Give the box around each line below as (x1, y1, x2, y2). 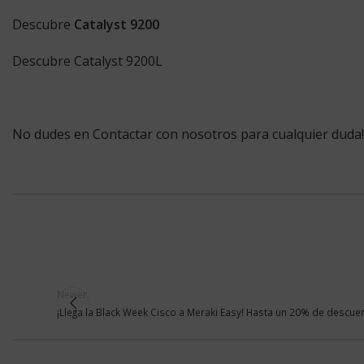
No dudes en (12, 125, 93, 143)
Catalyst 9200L (74, 52, 166, 70)
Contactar (93, 125, 153, 143)
